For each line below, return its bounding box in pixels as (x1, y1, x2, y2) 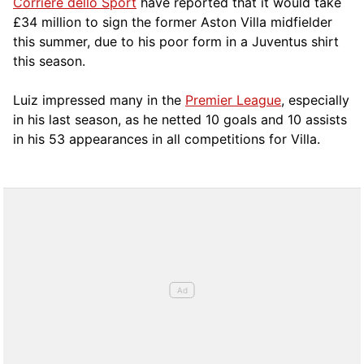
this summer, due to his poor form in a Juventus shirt (13, 32, 339, 50)
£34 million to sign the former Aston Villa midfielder (13, 13, 332, 30)
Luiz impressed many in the (13, 91, 185, 108)
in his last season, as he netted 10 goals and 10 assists (13, 110, 347, 128)
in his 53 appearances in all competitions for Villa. (13, 130, 320, 147)
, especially (281, 91, 349, 108)
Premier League (185, 91, 281, 108)
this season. (13, 52, 85, 69)
